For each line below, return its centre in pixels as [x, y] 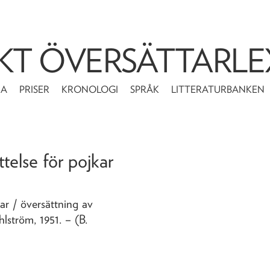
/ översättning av [53, 203]
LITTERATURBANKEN [218, 89]
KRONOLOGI [90, 89]
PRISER [35, 89]
